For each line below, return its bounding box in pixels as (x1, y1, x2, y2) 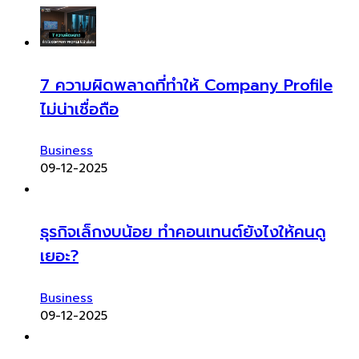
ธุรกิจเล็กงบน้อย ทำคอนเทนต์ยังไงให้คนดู (40, 219, 326, 244)
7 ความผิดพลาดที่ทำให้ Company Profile (40, 72, 333, 97)
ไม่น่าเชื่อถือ (40, 96, 119, 121)
